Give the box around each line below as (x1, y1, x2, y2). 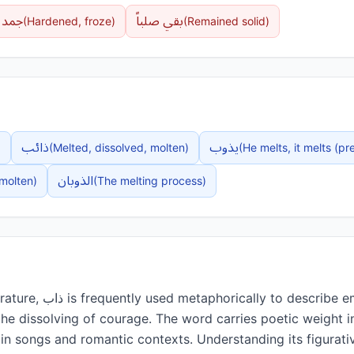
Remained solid (187, 14, 265, 28)
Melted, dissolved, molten (53, 141, 185, 154)
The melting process (97, 174, 202, 187)
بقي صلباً (136, 8, 183, 35)
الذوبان (58, 168, 93, 194)
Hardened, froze (27, 14, 111, 28)
